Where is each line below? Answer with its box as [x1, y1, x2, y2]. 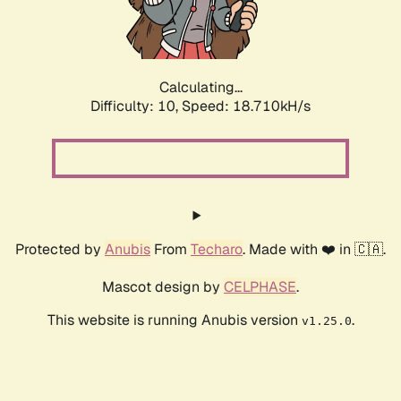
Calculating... [158, 78, 243, 98]
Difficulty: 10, [90, 97, 182, 116]
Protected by [15, 240, 105, 260]
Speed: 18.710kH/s [182, 97, 311, 116]
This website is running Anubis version [47, 311, 302, 330]
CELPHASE [224, 277, 296, 297]
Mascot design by [102, 277, 224, 297]
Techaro [191, 240, 243, 260]
